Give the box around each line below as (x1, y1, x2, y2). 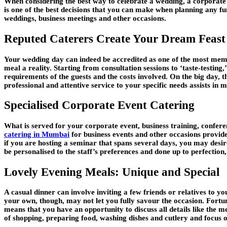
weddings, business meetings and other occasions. (4, 14, 166, 23)
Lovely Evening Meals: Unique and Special (4, 165, 219, 178)
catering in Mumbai (4, 130, 69, 138)
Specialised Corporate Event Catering (4, 99, 195, 112)
